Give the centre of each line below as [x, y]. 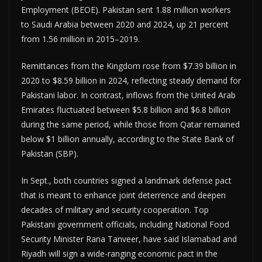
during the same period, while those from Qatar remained [130, 124]
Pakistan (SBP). [50, 153]
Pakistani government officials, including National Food [125, 224]
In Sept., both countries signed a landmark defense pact [126, 180]
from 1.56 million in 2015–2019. [80, 39]
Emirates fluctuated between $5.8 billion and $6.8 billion [126, 109]
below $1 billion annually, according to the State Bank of [127, 139]
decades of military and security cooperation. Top [115, 209]
